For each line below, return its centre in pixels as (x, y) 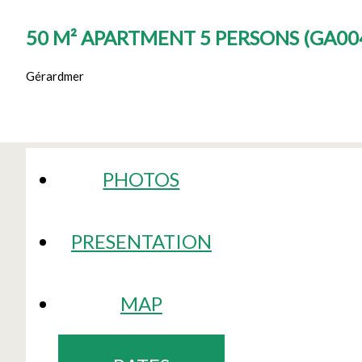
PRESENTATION (141, 241)
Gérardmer (55, 76)
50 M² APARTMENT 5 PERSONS (164, 37)
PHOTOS (141, 179)
